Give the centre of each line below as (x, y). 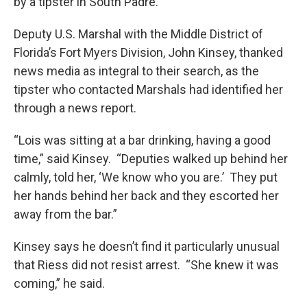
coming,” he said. (59, 284)
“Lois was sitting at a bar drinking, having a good (142, 140)
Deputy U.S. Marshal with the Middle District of (138, 34)
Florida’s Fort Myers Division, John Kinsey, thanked (148, 53)
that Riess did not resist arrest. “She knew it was (146, 265)
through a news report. (75, 108)
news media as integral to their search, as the (136, 71)
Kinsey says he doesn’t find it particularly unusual (147, 247)
